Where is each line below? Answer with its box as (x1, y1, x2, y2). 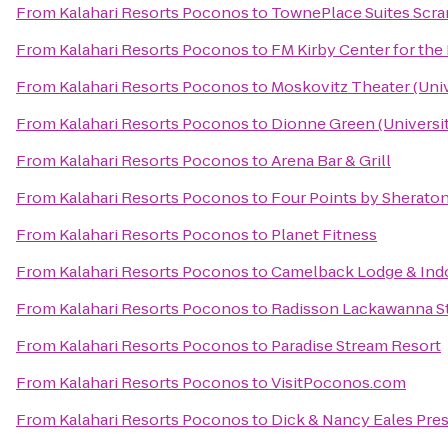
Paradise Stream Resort (271, 335, 441, 356)
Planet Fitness (271, 224, 377, 245)
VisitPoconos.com (271, 372, 406, 393)
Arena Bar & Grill (271, 150, 391, 171)
